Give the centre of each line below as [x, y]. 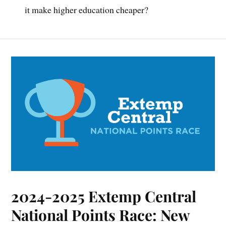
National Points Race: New [100, 214]
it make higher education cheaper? [87, 9]
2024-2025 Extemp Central [104, 196]
